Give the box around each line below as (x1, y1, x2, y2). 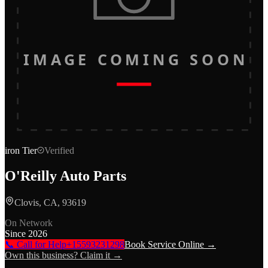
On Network (5, 217, 53, 228)
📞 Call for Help (5, 239, 66, 249)
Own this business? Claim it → (5, 249, 122, 260)
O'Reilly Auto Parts (5, 167, 126, 184)
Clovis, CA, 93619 (14, 197, 86, 208)
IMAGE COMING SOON (23, 49, 245, 70)
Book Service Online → (124, 239, 216, 249)
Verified (44, 145, 74, 156)
